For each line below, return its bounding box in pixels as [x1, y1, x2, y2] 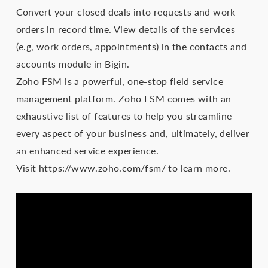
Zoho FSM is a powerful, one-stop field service [16, 75, 224, 87]
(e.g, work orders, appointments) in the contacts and [16, 41, 247, 53]
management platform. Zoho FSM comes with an [16, 93, 232, 105]
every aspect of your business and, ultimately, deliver [16, 127, 250, 139]
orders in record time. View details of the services [16, 23, 236, 35]
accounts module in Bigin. [16, 58, 130, 70]
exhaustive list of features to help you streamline [16, 110, 232, 122]
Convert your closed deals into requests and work [16, 6, 236, 18]
